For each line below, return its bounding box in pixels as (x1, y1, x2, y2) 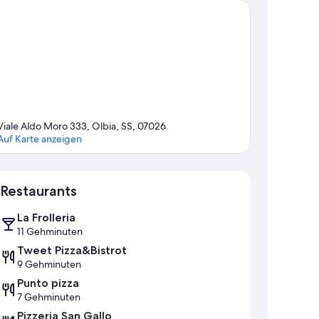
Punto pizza (17, 276, 79, 291)
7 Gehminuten (17, 291, 80, 304)
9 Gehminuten (17, 258, 81, 271)
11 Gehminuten (17, 225, 83, 239)
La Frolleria (17, 211, 75, 225)
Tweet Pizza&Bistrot (17, 244, 127, 258)
